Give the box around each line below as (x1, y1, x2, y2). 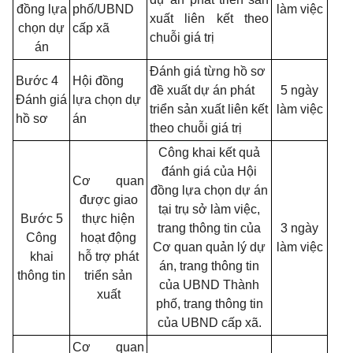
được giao (79, 193, 138, 206)
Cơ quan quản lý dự (153, 240, 266, 254)
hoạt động (80, 231, 136, 244)
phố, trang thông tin (155, 297, 263, 310)
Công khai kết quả (158, 146, 260, 159)
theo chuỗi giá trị (150, 121, 242, 135)
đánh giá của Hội (162, 165, 257, 178)
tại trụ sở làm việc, (158, 203, 260, 216)
